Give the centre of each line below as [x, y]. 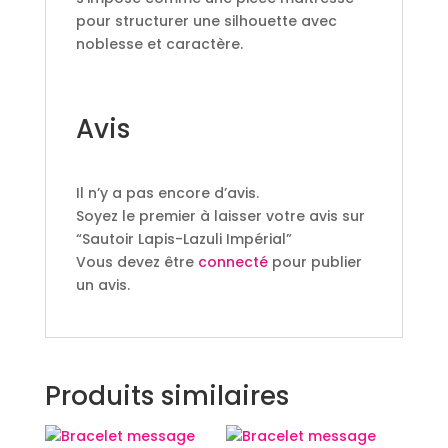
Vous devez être [136, 261]
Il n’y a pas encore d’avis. [167, 192]
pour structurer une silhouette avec [206, 20]
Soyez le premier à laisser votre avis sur [220, 215]
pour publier [314, 261]
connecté [232, 261]
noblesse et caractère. [159, 43]
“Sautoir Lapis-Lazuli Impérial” [183, 238]
